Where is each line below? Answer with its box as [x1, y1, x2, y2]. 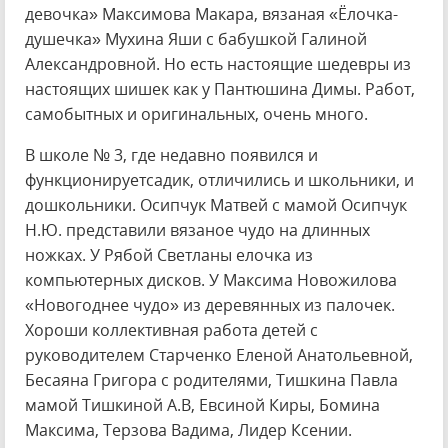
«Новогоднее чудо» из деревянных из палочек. [25, 294, 395, 316]
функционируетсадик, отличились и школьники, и [25, 169, 414, 191]
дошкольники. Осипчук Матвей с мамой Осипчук [25, 194, 407, 216]
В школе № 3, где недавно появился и [25, 144, 318, 166]
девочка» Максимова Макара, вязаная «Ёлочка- [25, 3, 398, 25]
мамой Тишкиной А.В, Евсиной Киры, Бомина [25, 394, 380, 416]
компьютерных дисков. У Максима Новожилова [25, 269, 397, 291]
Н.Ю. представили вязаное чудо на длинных [25, 219, 370, 241]
